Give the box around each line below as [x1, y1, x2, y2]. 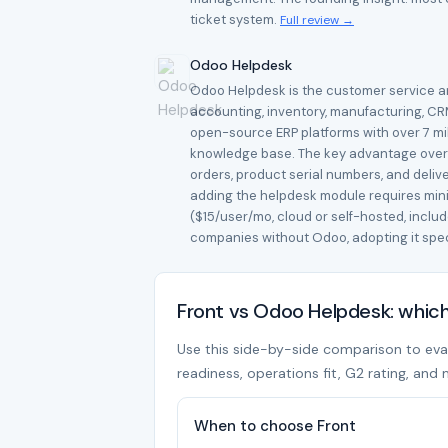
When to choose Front [194, 416, 356, 436]
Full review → [280, 12, 354, 28]
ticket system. [190, 11, 280, 28]
